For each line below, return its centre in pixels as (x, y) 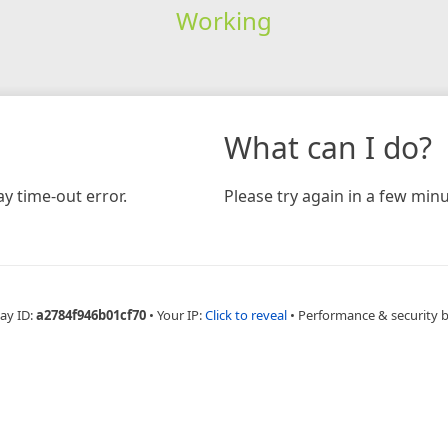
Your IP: (181, 314)
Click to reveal (246, 314)
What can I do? (328, 147)
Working (223, 20)
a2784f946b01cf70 (91, 314)
